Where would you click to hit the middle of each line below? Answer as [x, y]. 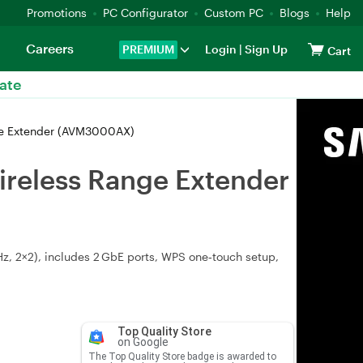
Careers [49, 48]
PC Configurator [145, 13]
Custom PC [234, 13]
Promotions [57, 13]
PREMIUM [148, 49]
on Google [143, 342]
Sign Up [265, 49]
